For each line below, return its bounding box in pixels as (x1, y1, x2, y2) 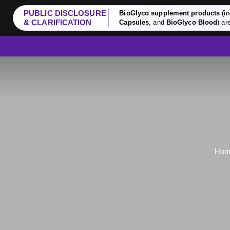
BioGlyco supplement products (119, 9, 220, 17)
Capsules (119, 18, 149, 26)
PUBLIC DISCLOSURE (24, 9, 106, 17)
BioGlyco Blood (166, 18, 218, 26)
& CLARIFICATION (24, 18, 92, 27)
